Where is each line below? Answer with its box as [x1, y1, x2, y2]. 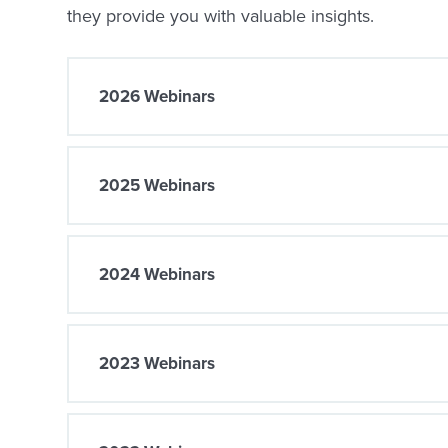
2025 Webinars [99, 173, 215, 197]
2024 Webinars [99, 262, 215, 286]
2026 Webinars [99, 84, 215, 108]
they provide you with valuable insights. [67, 3, 374, 28]
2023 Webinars [99, 351, 215, 375]
